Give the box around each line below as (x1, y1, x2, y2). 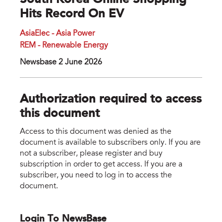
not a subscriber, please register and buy (20, 149, 163, 158)
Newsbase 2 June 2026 (20, 58, 102, 67)
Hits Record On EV (20, 8, 124, 21)
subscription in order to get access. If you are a (20, 160, 182, 168)
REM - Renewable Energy (20, 42, 108, 50)
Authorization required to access (20, 94, 202, 106)
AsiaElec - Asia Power (20, 30, 95, 38)
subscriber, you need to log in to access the (20, 171, 172, 179)
